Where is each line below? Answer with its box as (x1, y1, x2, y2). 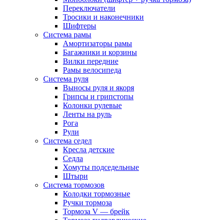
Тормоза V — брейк (63, 207, 130, 216)
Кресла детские (63, 145, 114, 154)
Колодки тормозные (63, 189, 130, 198)
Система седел (43, 136, 92, 145)
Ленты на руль (63, 110, 111, 118)
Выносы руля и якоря (63, 83, 134, 92)
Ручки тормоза (63, 198, 112, 207)
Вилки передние (63, 56, 118, 65)
